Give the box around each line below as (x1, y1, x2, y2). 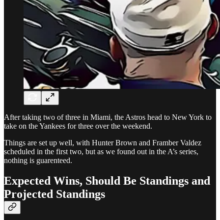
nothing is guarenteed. (4, 156, 72, 165)
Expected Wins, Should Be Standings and (4, 174, 210, 188)
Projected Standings (4, 188, 105, 201)
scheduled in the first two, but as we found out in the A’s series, (4, 147, 198, 156)
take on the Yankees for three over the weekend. (4, 121, 152, 130)
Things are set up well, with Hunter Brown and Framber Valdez (4, 138, 201, 147)
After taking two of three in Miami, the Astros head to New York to (4, 112, 212, 121)
